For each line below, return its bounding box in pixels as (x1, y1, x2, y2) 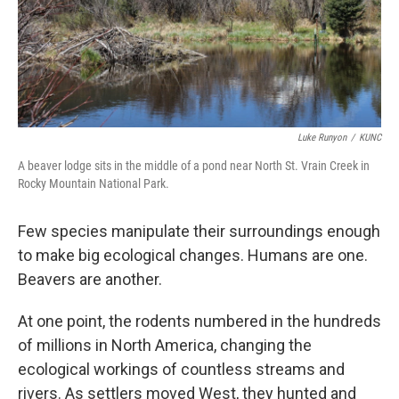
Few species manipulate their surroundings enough (18, 222, 380, 241)
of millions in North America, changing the (18, 336, 312, 355)
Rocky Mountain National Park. (18, 176, 169, 191)
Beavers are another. (18, 270, 162, 289)
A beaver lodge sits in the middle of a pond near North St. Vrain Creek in (18, 159, 370, 174)
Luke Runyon (297, 132, 346, 144)
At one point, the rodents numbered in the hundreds (18, 312, 381, 331)
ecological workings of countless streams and (18, 360, 345, 379)
